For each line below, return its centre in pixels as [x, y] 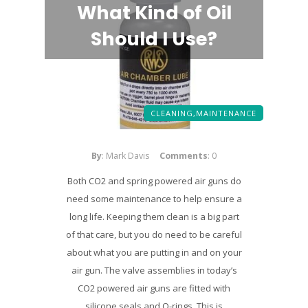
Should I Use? [154, 39]
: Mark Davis [125, 156]
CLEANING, [173, 113]
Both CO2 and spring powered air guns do [154, 181]
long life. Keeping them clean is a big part [154, 217]
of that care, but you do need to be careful [154, 234]
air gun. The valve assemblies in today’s [154, 270]
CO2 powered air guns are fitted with [154, 288]
